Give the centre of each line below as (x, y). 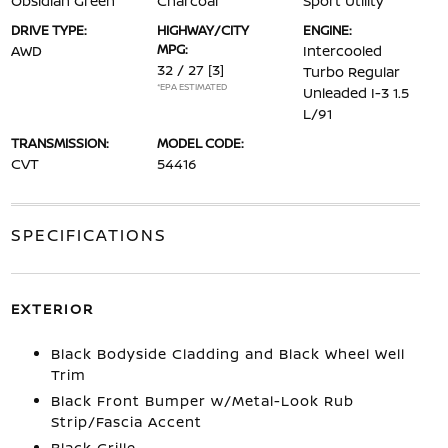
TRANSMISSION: (59, 143)
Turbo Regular (352, 71)
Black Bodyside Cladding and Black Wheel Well (227, 353)
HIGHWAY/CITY (202, 30)
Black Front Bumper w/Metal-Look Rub (202, 400)
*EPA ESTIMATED (191, 86)
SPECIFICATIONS (88, 235)
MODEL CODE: (200, 143)
